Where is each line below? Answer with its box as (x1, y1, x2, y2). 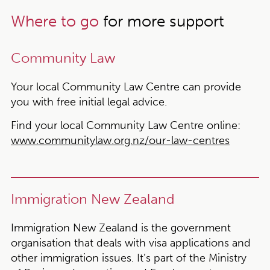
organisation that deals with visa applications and (10, 236, 251, 250)
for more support (98, 11, 224, 31)
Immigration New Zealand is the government (10, 221, 231, 234)
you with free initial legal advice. (10, 95, 167, 108)
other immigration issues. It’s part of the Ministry (10, 251, 246, 265)
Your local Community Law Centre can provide (10, 80, 241, 93)
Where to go (10, 11, 99, 31)
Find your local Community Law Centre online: (10, 119, 240, 132)
